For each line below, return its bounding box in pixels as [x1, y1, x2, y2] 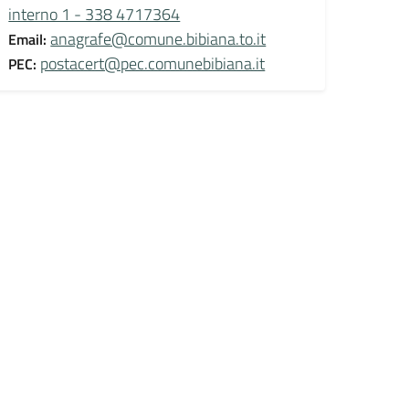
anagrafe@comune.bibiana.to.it [50, 26, 267, 51]
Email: [8, 27, 51, 50]
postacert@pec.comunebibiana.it [40, 50, 266, 76]
